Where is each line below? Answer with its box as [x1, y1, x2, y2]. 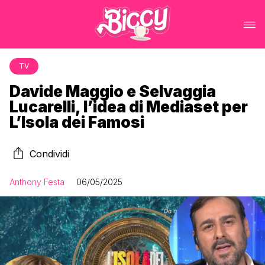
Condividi [30, 148, 69, 160]
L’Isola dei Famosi [9, 113, 144, 131]
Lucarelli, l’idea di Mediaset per [9, 98, 248, 116]
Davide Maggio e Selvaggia [9, 82, 216, 101]
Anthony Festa [9, 177, 64, 187]
